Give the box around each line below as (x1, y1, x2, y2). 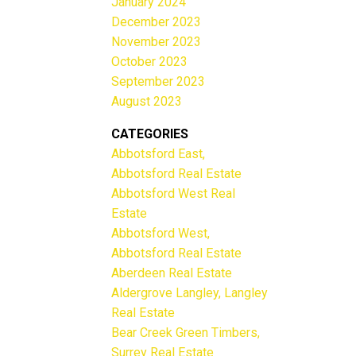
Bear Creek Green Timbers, (111, 324, 261, 340)
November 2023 (111, 33, 202, 49)
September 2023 (111, 73, 206, 89)
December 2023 (111, 14, 202, 29)
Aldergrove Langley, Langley (111, 284, 269, 300)
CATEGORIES (111, 126, 189, 141)
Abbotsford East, (111, 145, 206, 161)
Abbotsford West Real (111, 185, 236, 201)
